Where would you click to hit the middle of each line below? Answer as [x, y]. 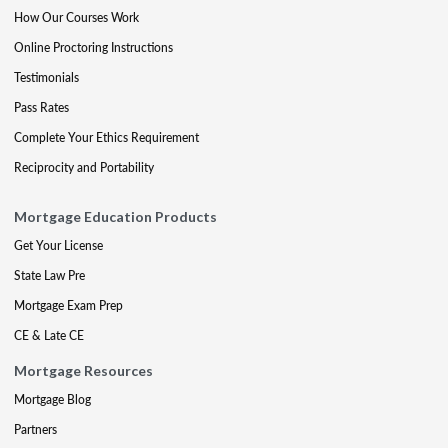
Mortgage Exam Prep [68, 305]
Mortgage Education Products [115, 216]
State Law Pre [49, 275]
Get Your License [58, 245]
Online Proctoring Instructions [93, 47]
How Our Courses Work [76, 17]
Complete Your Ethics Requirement [106, 137]
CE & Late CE [49, 335]
